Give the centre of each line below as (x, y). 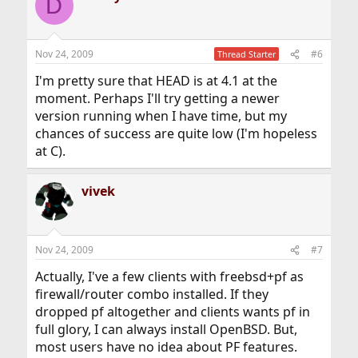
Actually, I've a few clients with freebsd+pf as (169, 276)
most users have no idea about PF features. (166, 347)
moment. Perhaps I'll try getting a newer (157, 98)
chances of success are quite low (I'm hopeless (176, 133)
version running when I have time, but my (161, 116)
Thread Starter (247, 54)
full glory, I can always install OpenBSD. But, (166, 329)
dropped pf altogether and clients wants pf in (172, 312)
